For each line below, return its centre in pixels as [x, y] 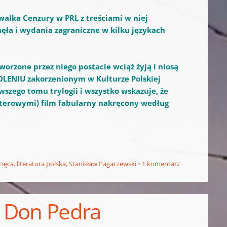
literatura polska [42, 164]
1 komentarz [161, 164]
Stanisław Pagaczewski [103, 164]
